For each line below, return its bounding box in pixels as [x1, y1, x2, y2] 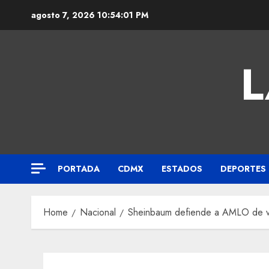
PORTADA [58, 163, 100, 175]
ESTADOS [162, 163, 202, 175]
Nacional [80, 205, 116, 219]
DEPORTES [220, 163, 266, 175]
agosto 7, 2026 [31, 9, 97, 21]
